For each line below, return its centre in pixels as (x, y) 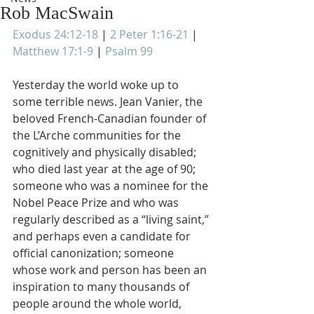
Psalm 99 (129, 51)
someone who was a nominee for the (112, 186)
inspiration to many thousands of (102, 287)
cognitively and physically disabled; (106, 152)
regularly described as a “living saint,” (112, 219)
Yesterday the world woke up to (97, 85)
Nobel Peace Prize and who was (97, 203)
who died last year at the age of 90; (105, 169)
